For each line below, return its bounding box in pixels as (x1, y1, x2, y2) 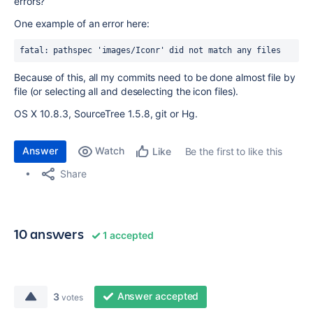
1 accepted (100, 229, 154, 241)
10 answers (14, 224, 84, 243)
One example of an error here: (14, 17, 150, 29)
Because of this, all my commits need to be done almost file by (14, 71, 296, 83)
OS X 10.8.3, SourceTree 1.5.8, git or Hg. (14, 108, 198, 119)
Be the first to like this (184, 145, 282, 157)
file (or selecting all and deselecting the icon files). (14, 85, 239, 97)
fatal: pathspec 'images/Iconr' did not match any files (20, 45, 281, 55)
